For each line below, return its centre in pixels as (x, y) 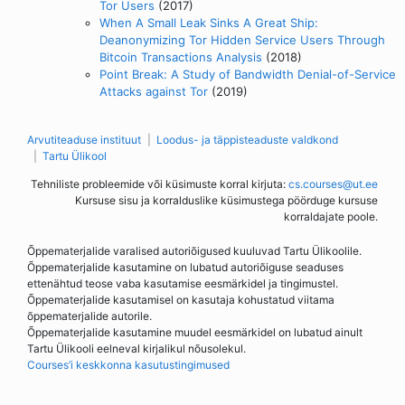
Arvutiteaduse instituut (84, 139)
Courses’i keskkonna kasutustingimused (128, 364)
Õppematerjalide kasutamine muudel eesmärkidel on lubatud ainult (195, 332)
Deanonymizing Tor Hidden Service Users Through (242, 39)
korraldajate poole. (331, 216)
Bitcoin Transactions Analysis (181, 57)
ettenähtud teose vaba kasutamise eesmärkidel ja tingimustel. (183, 283)
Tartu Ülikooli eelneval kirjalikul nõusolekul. (137, 348)
